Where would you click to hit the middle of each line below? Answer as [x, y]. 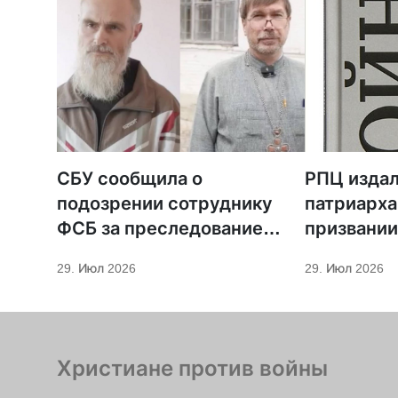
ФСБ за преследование [160, 228]
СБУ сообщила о [130, 178]
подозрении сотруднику [165, 203]
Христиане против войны [192, 368]
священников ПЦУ [138, 253]
